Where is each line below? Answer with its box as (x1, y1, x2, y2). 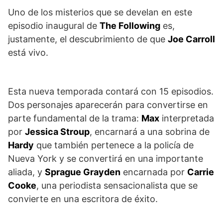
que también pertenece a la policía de (34, 139, 194, 150)
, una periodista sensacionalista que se (36, 180, 198, 191)
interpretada (159, 112, 214, 123)
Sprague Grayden (45, 166, 120, 177)
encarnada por (120, 166, 187, 177)
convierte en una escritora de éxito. (8, 193, 158, 204)
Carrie (187, 166, 214, 177)
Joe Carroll (168, 33, 215, 44)
